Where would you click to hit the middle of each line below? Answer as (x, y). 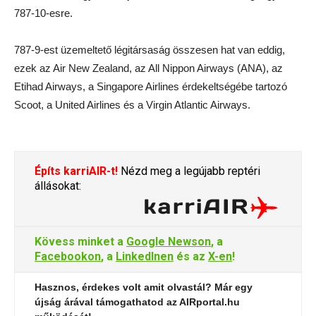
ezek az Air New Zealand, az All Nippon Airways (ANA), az (148, 68)
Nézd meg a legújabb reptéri (189, 171)
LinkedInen (145, 257)
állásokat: (58, 186)
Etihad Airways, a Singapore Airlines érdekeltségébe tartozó (151, 87)
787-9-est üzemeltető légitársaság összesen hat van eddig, (150, 50)
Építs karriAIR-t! (76, 171)
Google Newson (169, 242)
